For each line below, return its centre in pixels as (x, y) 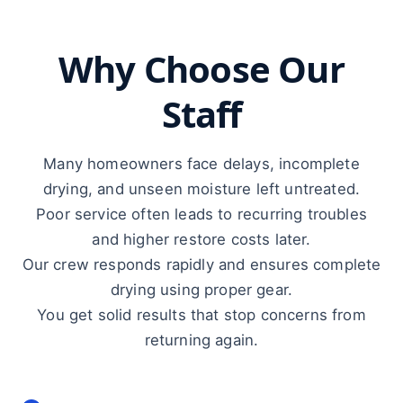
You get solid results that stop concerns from (201, 315)
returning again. (201, 340)
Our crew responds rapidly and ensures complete (201, 264)
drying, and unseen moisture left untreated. (201, 189)
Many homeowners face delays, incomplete (201, 164)
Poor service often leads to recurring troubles (201, 214)
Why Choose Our (201, 69)
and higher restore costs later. (201, 239)
